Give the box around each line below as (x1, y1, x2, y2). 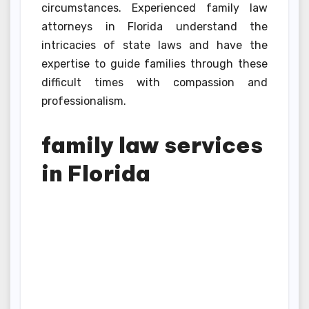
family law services (41, 131, 263, 159)
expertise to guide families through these (41, 57, 268, 71)
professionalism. (41, 94, 126, 108)
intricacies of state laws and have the (41, 39, 268, 52)
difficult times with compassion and (41, 76, 268, 90)
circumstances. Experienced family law (41, 1, 268, 15)
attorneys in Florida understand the (41, 20, 268, 34)
